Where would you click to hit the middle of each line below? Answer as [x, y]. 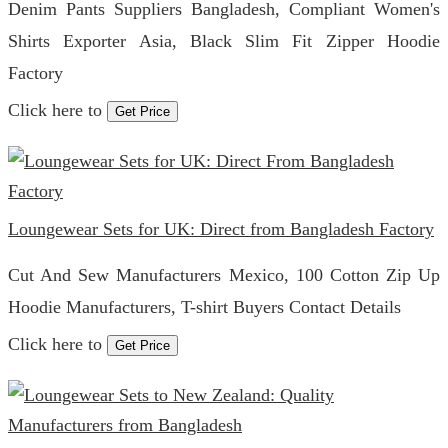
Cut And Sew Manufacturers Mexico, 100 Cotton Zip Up [224, 275]
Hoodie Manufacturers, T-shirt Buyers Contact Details [204, 307]
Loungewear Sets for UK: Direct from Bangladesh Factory [221, 229]
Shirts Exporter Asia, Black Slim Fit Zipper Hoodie [224, 41]
